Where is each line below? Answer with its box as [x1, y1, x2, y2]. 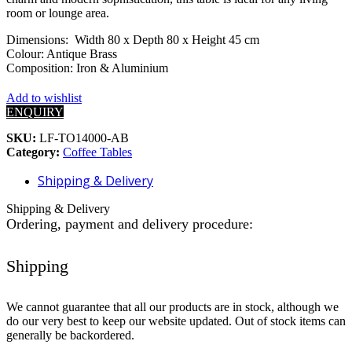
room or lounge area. [6, 6, 109, 20]
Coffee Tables [63, 145, 132, 159]
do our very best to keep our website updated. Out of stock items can [6, 313, 346, 328]
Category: [6, 145, 60, 159]
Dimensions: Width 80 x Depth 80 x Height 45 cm [6, 33, 259, 47]
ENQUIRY [6, 105, 64, 119]
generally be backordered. [6, 328, 134, 342]
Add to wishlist [6, 91, 82, 105]
